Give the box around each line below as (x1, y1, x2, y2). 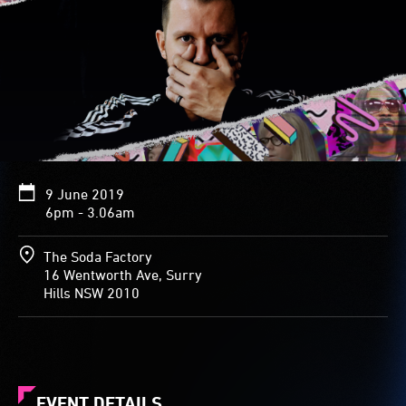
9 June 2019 (45, 186, 124, 203)
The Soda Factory (43, 248, 152, 266)
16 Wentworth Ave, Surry (43, 266, 202, 284)
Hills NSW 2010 (43, 285, 140, 302)
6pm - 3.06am (45, 204, 135, 221)
